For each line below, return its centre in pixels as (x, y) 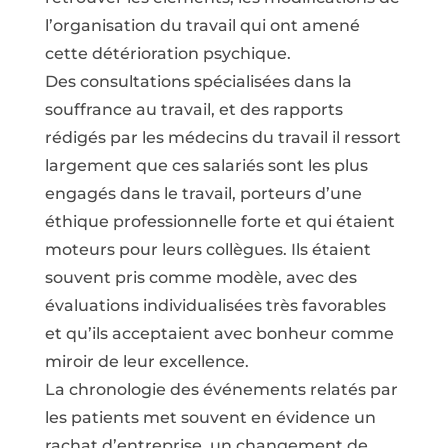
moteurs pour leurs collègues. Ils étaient (207, 249)
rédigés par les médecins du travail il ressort (222, 137)
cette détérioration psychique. (167, 53)
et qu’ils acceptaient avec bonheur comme (219, 333)
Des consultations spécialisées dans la (198, 81)
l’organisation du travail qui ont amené (202, 25)
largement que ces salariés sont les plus (206, 165)
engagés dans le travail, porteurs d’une (203, 193)
